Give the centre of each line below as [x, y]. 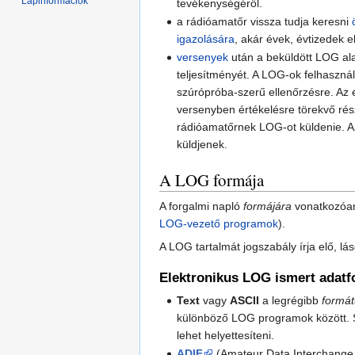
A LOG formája [212, 180]
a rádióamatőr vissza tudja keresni [265, 22]
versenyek [203, 57]
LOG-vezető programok [219, 224]
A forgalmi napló [201, 206]
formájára [267, 206]
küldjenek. [202, 145]
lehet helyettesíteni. [226, 335]
